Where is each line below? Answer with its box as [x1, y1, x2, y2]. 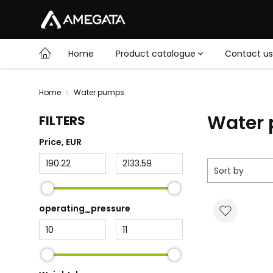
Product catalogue [116, 48, 196, 60]
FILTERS [39, 112, 85, 129]
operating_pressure [39, 202, 130, 214]
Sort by [214, 165, 244, 177]
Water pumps [74, 87, 124, 97]
